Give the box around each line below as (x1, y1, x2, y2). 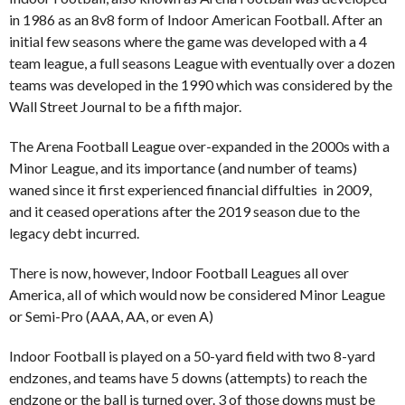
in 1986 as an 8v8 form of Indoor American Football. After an (9, 10, 382, 28)
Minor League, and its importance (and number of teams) (9, 158, 357, 176)
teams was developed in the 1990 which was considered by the (9, 75, 392, 93)
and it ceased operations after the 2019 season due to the (9, 202, 360, 220)
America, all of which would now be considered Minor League (9, 285, 385, 303)
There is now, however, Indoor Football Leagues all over (9, 263, 349, 281)
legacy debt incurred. (9, 223, 139, 241)
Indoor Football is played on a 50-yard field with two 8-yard (9, 346, 375, 364)
